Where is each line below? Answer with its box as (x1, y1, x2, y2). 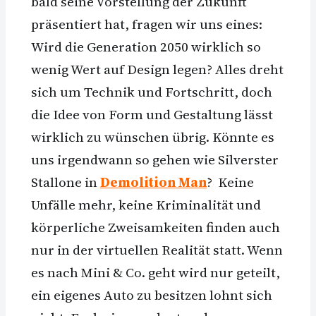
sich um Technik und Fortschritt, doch (31, 82, 272, 101)
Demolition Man (100, 172, 207, 191)
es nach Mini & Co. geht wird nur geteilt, (31, 262, 280, 281)
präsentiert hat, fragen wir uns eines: (31, 14, 262, 33)
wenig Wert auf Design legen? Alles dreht (31, 59, 284, 78)
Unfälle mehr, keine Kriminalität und (31, 195, 261, 214)
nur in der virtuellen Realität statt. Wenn (31, 240, 283, 259)
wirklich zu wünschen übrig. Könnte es (31, 127, 274, 146)
